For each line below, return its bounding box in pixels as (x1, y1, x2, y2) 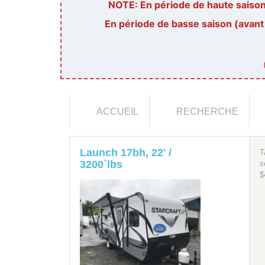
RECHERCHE (176, 106, 238, 117)
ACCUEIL (96, 106, 138, 117)
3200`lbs (80, 158, 122, 170)
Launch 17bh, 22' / (80, 146, 172, 159)
